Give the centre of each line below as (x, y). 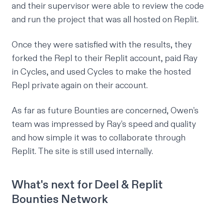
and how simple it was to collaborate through (99, 138)
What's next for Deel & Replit (87, 185)
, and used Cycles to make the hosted (119, 72)
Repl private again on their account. (80, 86)
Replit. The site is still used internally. (82, 152)
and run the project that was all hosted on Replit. (105, 20)
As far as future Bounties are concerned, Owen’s (105, 111)
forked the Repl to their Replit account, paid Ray (105, 59)
